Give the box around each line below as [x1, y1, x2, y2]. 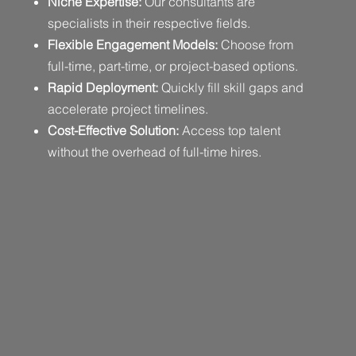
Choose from [217, 37, 293, 52]
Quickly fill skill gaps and [161, 79, 304, 95]
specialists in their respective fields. [47, 15, 250, 31]
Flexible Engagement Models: [47, 37, 218, 52]
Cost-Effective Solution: [47, 122, 182, 138]
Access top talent [181, 122, 281, 138]
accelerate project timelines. [47, 101, 208, 117]
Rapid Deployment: [47, 79, 161, 95]
